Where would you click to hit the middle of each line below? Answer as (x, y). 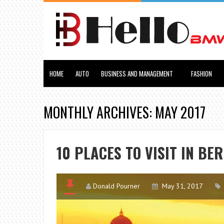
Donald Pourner (116, 186)
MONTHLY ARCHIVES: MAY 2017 (124, 112)
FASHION (201, 73)
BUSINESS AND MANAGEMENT (137, 73)
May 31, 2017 (182, 186)
